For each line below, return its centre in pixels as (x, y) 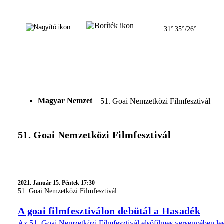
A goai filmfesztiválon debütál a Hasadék (109, 211)
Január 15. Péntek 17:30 (64, 183)
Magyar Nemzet (65, 101)
